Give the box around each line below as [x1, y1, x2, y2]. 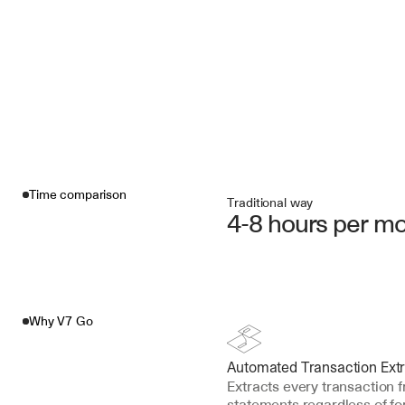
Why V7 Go [29, 312, 93, 330]
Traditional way [227, 193, 314, 212]
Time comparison [29, 185, 127, 203]
